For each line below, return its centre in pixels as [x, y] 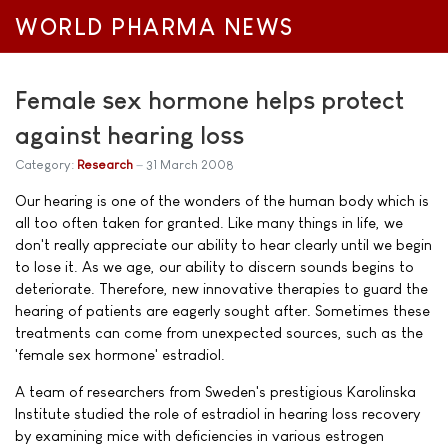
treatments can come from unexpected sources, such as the [219, 332]
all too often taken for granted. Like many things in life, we [209, 222]
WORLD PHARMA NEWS [154, 27]
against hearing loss [129, 135]
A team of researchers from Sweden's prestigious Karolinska [215, 391]
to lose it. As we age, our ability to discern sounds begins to [214, 266]
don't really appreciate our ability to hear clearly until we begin [223, 244]
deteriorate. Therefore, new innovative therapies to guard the [221, 288]
